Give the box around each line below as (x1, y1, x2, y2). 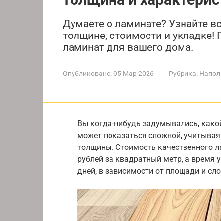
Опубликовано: (63, 69, 112, 77)
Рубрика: (169, 69, 198, 77)
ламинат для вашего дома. (63, 41, 194, 53)
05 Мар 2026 (113, 69, 154, 77)
